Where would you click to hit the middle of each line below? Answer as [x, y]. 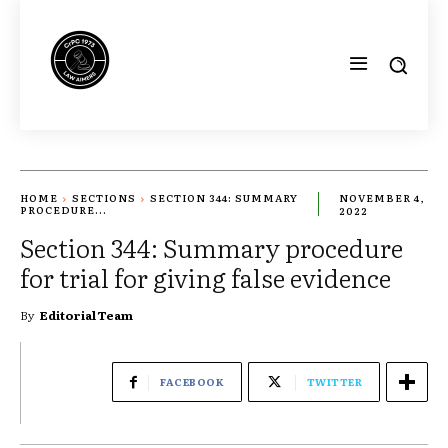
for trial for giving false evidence [205, 277]
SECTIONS [104, 198]
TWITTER [334, 381]
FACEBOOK [192, 381]
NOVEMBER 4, [382, 198]
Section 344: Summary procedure [211, 247]
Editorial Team [86, 314]
